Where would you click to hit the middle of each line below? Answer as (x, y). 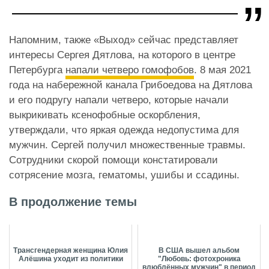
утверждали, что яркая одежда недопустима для (124, 130)
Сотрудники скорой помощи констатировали (113, 160)
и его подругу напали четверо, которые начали (119, 100)
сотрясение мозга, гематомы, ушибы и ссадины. (126, 175)
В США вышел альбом (199, 250)
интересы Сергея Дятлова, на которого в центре (122, 55)
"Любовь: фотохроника (199, 258)
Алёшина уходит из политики (71, 258)
